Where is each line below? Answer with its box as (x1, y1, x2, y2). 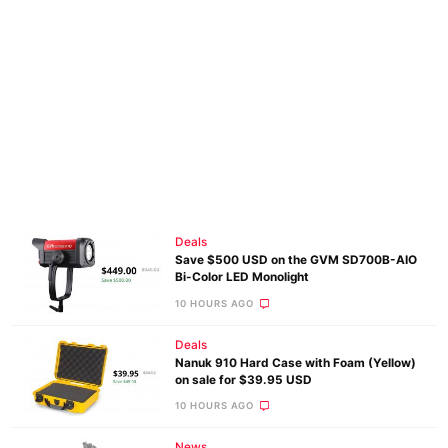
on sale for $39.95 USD (174, 372, 312, 387)
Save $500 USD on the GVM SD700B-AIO (174, 253, 417, 268)
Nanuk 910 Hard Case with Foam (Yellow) (174, 355, 416, 370)
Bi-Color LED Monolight (174, 270, 309, 285)
